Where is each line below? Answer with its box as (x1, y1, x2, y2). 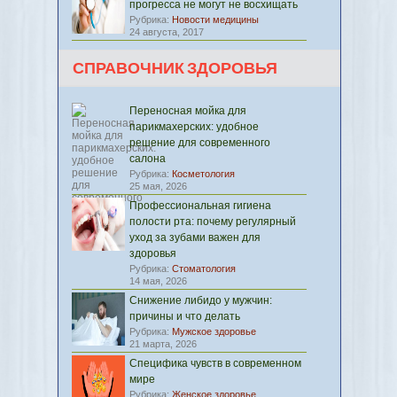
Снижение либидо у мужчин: (129, 294, 272, 307)
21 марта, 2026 (129, 339, 197, 349)
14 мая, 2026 (129, 276, 187, 286)
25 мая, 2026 (129, 181, 187, 191)
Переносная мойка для (129, 105, 246, 117)
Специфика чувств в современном (129, 357, 301, 370)
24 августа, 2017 (129, 27, 204, 37)
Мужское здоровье (172, 326, 256, 337)
